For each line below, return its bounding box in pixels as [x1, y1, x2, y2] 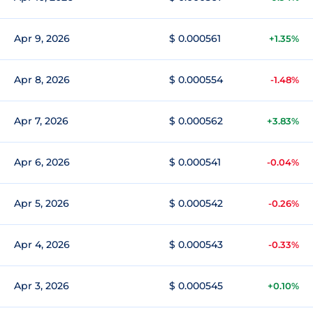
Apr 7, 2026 [14, 115, 68, 127]
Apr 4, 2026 [14, 238, 70, 251]
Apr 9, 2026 [14, 32, 70, 45]
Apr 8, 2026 [14, 73, 70, 86]
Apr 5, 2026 [14, 197, 69, 210]
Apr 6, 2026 [14, 156, 70, 168]
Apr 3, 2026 [14, 279, 69, 292]
